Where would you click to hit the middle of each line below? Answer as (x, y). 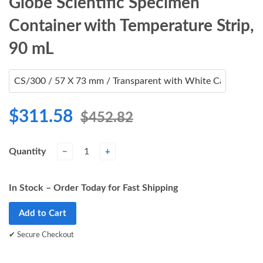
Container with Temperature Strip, (131, 26)
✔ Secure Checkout (41, 235)
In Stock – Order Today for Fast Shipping (93, 188)
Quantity (27, 152)
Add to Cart (43, 214)
